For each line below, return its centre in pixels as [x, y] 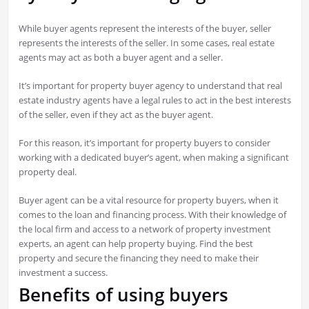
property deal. [47, 172]
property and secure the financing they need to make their [138, 258]
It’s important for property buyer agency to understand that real [150, 86]
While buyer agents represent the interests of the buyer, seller [144, 29]
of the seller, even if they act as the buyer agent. [117, 115]
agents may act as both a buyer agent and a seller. [121, 58]
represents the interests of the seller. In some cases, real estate [146, 43]
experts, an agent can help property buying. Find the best [136, 244]
